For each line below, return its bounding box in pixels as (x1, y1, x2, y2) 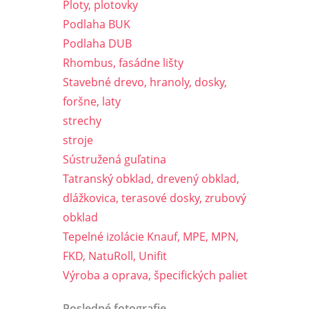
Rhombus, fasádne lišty (63, 55, 183, 70)
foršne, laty (63, 94, 121, 109)
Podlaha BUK (63, 17, 130, 32)
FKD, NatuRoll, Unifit (63, 248, 167, 263)
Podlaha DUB (63, 36, 132, 51)
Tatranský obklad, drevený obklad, (63, 171, 239, 186)
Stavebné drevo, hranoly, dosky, (63, 74, 227, 90)
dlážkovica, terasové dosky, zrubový (63, 190, 246, 206)
